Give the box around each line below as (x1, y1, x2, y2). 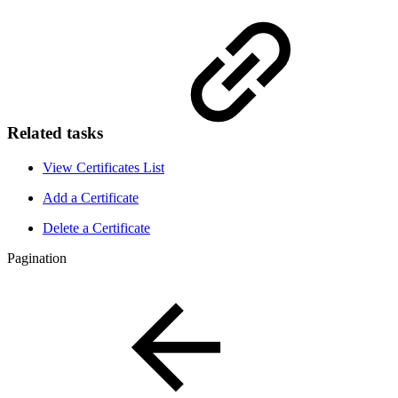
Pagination (7, 250, 67, 266)
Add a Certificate (43, 189, 139, 205)
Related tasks (7, 123, 107, 142)
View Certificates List (43, 159, 164, 175)
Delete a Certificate (43, 219, 150, 235)
